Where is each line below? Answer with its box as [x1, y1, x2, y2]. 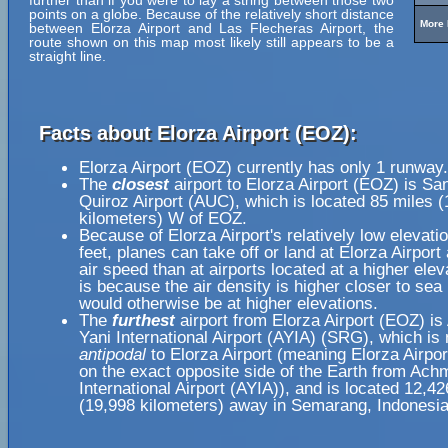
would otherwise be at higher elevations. [79, 293, 378, 313]
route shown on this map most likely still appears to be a [29, 34, 394, 50]
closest [112, 174, 169, 194]
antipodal [79, 344, 146, 364]
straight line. [29, 48, 106, 64]
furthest [112, 310, 175, 330]
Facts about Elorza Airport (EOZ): [39, 122, 357, 144]
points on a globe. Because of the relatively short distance [29, 6, 394, 22]
